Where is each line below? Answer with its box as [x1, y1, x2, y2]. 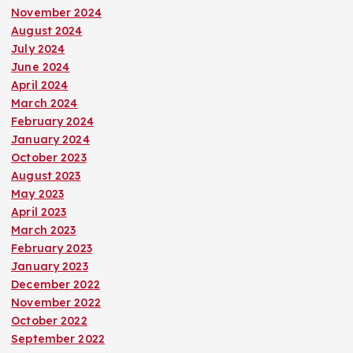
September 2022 [11, 331, 106, 346]
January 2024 [11, 132, 90, 147]
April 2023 [11, 204, 67, 219]
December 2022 [11, 277, 100, 292]
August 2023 [11, 168, 81, 183]
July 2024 [11, 41, 65, 56]
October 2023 [11, 150, 87, 165]
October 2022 [11, 313, 87, 328]
